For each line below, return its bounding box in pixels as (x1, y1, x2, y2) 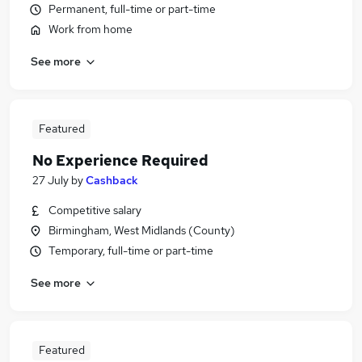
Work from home (48, 22, 133, 36)
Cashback (86, 173, 138, 187)
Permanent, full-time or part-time (48, 2, 216, 16)
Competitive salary (48, 203, 141, 217)
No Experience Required (32, 151, 208, 170)
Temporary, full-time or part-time (48, 243, 213, 258)
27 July (32, 173, 69, 187)
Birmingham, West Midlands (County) (48, 223, 235, 238)
